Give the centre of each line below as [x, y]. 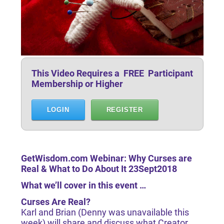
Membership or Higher [77, 84]
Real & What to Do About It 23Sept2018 [99, 169]
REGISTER [125, 110]
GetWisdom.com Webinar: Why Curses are [106, 158]
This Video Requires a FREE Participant [112, 73]
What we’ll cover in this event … [83, 185]
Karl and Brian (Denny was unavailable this [105, 212]
